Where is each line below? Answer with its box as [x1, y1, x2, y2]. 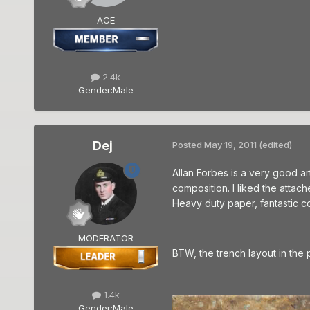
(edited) [258, 138, 292, 150]
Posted [172, 138, 204, 150]
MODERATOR [77, 232, 134, 244]
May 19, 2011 [203, 138, 257, 150]
